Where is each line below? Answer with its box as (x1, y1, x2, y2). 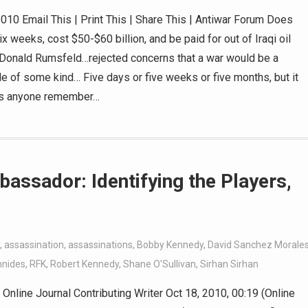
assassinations (68, 239, 133, 250)
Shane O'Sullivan (123, 258, 196, 269)
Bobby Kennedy (137, 239, 203, 250)
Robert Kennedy (50, 258, 119, 269)
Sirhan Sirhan (200, 258, 258, 269)
